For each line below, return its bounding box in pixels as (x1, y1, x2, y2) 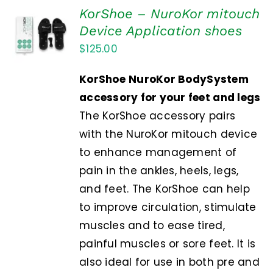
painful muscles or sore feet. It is (79, 236, 256, 252)
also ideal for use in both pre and (79, 255, 260, 270)
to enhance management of (79, 145, 237, 160)
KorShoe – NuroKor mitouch (79, 6, 260, 22)
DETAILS (21, 54, 53, 65)
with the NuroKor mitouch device (79, 127, 258, 142)
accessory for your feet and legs (79, 90, 261, 105)
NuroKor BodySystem (129, 72, 249, 87)
